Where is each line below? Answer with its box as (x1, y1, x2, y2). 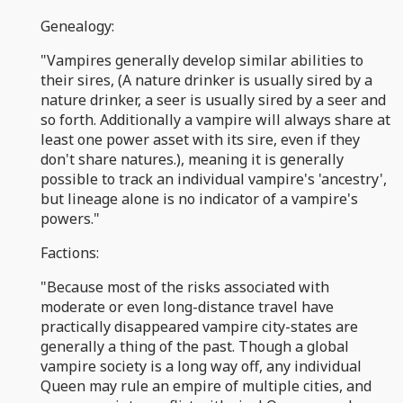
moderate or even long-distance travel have (40, 296, 334, 317)
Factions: (40, 242, 99, 263)
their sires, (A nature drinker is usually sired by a (40, 69, 372, 90)
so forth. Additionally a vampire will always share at (40, 109, 390, 130)
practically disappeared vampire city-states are (40, 316, 358, 336)
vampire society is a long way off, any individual (40, 355, 362, 376)
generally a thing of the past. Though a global (40, 336, 349, 356)
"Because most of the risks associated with (40, 276, 329, 297)
